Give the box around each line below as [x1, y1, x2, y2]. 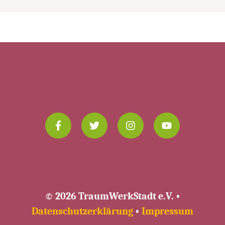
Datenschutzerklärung [32, 205, 133, 217]
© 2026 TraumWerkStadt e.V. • [45, 190, 180, 202]
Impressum [142, 205, 193, 217]
